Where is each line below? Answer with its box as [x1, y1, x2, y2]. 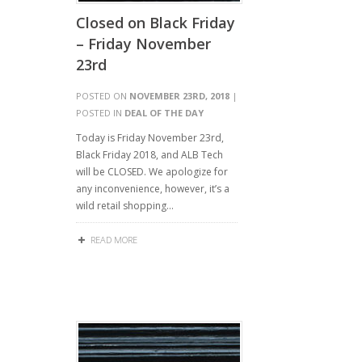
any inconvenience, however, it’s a [76, 182, 229, 196]
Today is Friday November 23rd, [76, 131, 224, 145]
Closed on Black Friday [76, 13, 235, 32]
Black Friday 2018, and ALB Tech [76, 148, 223, 162]
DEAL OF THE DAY [124, 107, 204, 119]
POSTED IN [76, 107, 124, 119]
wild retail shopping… [76, 199, 174, 213]
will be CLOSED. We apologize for [76, 165, 228, 179]
